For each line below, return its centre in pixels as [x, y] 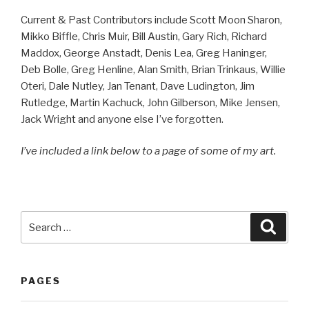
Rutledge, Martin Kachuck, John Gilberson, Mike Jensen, [150, 102]
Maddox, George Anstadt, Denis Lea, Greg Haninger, [144, 53]
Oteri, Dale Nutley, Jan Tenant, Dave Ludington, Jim [138, 86]
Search [39, 219]
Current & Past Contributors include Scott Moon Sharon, [151, 20]
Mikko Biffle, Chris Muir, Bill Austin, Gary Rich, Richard [144, 36]
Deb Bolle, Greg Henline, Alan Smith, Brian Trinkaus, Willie [153, 69]
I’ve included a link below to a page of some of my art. [148, 151]
